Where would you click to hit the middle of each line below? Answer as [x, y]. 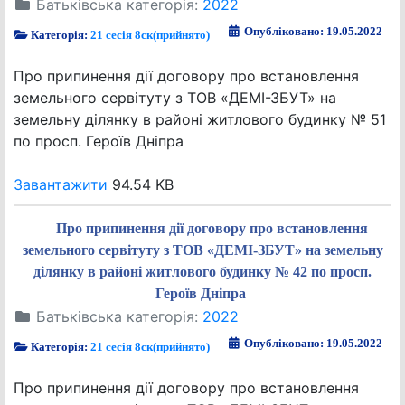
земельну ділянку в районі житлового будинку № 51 [200, 119]
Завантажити [61, 184]
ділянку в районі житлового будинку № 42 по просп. [202, 272]
